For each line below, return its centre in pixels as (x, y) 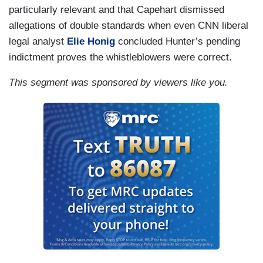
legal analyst (38, 42)
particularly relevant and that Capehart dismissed (117, 10)
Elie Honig (91, 42)
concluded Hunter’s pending (178, 42)
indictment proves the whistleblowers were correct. (120, 58)
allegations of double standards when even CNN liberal (129, 26)
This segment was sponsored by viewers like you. (118, 83)
